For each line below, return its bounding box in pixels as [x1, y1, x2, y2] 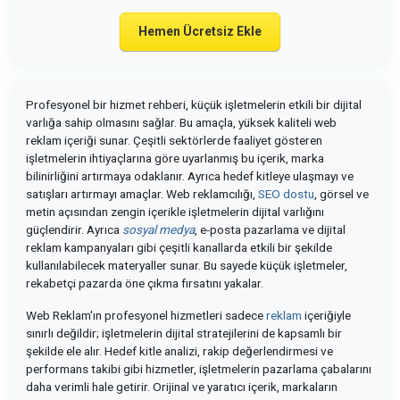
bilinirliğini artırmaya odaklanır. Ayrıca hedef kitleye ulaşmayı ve [26, 169, 354, 183]
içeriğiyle [302, 308, 351, 322]
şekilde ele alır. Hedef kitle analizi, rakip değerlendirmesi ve [26, 344, 333, 358]
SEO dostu [258, 187, 314, 201]
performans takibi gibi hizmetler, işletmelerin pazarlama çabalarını [26, 362, 371, 376]
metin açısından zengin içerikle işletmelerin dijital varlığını [26, 204, 324, 219]
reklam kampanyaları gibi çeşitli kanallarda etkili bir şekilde [26, 240, 332, 254]
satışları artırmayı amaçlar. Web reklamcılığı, [26, 187, 258, 201]
